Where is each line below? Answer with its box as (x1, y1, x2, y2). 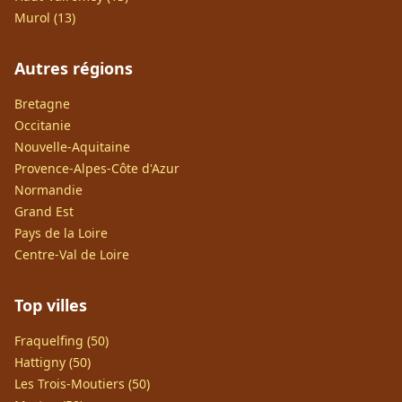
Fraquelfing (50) (14, 332, 109, 349)
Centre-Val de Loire (14, 246, 129, 263)
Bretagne (14, 95, 70, 112)
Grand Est (14, 203, 74, 220)
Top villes (14, 294, 87, 316)
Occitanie (14, 117, 71, 134)
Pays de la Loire (14, 224, 108, 241)
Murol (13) (14, 9, 75, 26)
